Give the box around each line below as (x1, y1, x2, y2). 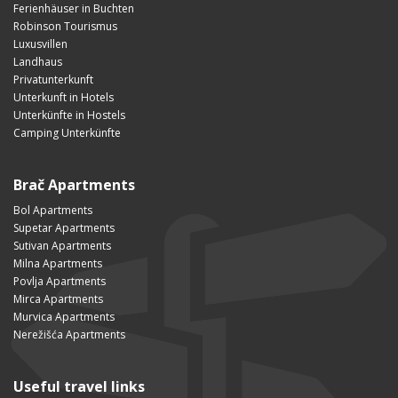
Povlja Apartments (13, 273, 106, 289)
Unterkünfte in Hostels (13, 107, 125, 123)
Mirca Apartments (13, 291, 103, 306)
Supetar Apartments (13, 219, 115, 235)
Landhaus (13, 53, 62, 69)
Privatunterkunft (13, 71, 93, 87)
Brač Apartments (13, 174, 135, 195)
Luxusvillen (13, 36, 68, 52)
